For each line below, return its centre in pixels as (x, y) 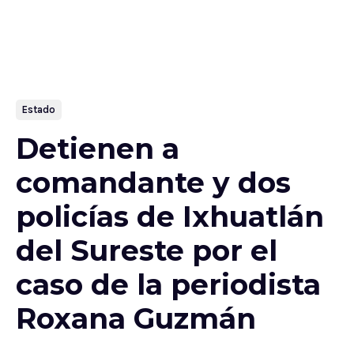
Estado (39, 109)
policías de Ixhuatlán (170, 217)
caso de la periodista (168, 284)
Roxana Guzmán (136, 318)
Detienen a (98, 149)
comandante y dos (153, 183)
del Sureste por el (147, 250)
